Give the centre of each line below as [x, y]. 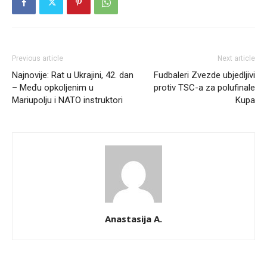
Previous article [38, 59]
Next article [236, 59]
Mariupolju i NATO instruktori [67, 100]
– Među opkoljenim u [53, 88]
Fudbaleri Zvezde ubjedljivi [204, 75]
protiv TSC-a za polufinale [204, 88]
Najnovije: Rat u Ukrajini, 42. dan [73, 75]
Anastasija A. [133, 219]
